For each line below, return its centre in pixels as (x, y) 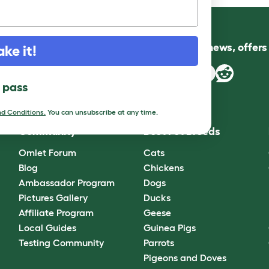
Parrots (159, 242)
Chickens (163, 167)
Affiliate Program (56, 212)
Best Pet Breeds (182, 132)
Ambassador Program (66, 182)
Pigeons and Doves (185, 257)
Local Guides (47, 227)
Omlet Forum (47, 152)
